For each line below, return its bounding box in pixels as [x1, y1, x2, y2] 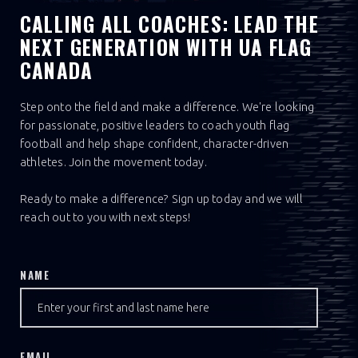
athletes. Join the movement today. [20, 154, 207, 169]
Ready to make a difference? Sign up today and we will [20, 191, 304, 205]
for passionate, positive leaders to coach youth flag [20, 117, 290, 132]
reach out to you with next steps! [20, 209, 191, 224]
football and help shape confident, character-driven [20, 136, 289, 150]
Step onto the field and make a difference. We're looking [20, 99, 315, 113]
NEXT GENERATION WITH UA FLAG [20, 31, 312, 62]
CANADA [20, 54, 93, 85]
